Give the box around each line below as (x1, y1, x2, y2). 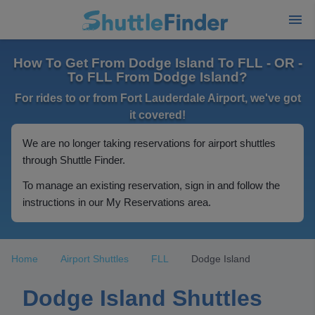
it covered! (129, 109, 186, 121)
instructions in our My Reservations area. (22, 196, 211, 208)
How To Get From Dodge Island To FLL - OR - (13, 56, 302, 70)
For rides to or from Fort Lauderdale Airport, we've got (14, 92, 301, 104)
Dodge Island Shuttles (22, 285, 262, 311)
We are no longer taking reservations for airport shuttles (22, 137, 276, 149)
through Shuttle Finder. (22, 154, 125, 166)
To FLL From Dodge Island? (67, 70, 247, 84)
